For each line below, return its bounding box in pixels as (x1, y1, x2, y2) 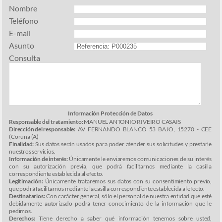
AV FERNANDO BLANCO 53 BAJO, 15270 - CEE (75, 125, 212, 133)
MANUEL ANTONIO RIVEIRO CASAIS (83, 118, 181, 126)
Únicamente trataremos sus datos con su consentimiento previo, (43, 177, 212, 185)
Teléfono (9, 16, 39, 26)
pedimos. (9, 207, 32, 215)
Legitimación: (9, 177, 43, 185)
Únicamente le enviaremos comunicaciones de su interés (67, 155, 212, 163)
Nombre (9, 3, 38, 13)
